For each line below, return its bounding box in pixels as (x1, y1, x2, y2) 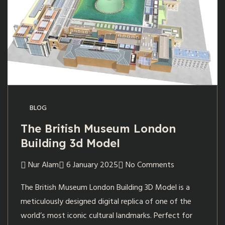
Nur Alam (28, 158, 59, 172)
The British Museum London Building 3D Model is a (21, 181, 190, 194)
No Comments (126, 158, 174, 172)
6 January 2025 (66, 158, 118, 172)
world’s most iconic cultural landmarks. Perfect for (21, 209, 192, 222)
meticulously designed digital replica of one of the (21, 195, 191, 208)
